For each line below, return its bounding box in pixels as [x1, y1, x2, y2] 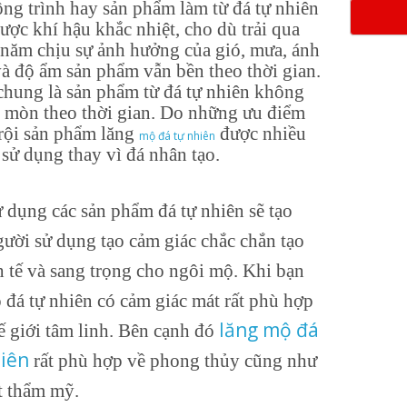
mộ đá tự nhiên [138, 128, 215, 144]
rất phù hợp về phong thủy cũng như [28, 350, 317, 372]
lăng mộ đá [218, 317, 319, 342]
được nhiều [214, 123, 306, 144]
